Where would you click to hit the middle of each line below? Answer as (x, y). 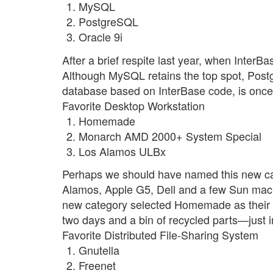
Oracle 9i (101, 37)
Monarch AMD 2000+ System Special (170, 136)
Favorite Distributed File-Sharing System (160, 235)
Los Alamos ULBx (122, 151)
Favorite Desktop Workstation (133, 105)
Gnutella (99, 250)
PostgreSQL (108, 22)
